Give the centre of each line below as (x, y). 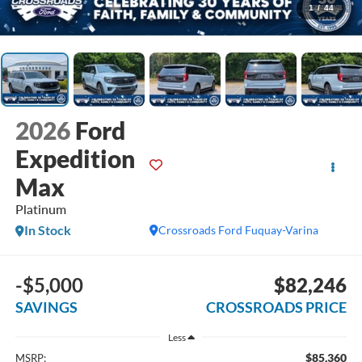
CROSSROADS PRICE (277, 307)
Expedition (75, 159)
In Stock (47, 230)
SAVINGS (46, 307)
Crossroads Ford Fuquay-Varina (239, 230)
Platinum (40, 209)
